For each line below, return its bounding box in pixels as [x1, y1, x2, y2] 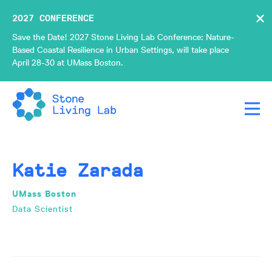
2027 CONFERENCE [12, 13, 94, 23]
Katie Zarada [12, 160, 143, 181]
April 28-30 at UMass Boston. [12, 58, 123, 67]
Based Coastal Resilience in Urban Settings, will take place [12, 45, 229, 55]
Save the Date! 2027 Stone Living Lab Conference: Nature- [12, 32, 234, 42]
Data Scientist [12, 204, 73, 214]
